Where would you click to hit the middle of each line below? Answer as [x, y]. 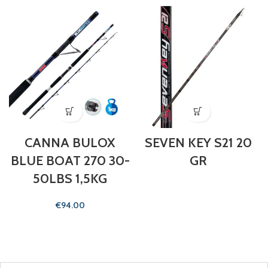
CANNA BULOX [70, 142]
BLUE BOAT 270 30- [70, 160]
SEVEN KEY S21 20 [198, 142]
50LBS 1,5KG [70, 178]
